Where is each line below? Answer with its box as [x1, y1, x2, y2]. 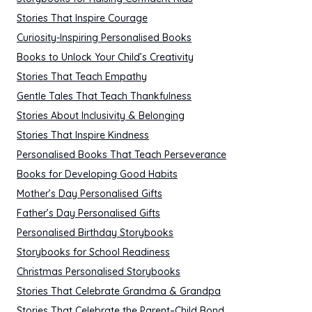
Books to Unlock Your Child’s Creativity [17, 51, 194, 63]
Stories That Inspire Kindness [17, 129, 149, 141]
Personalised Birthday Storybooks [17, 226, 173, 239]
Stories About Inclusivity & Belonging [17, 109, 185, 122]
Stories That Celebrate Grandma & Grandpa [17, 285, 221, 297]
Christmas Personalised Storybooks [17, 265, 180, 278]
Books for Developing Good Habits [17, 168, 178, 180]
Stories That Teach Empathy [17, 70, 147, 83]
